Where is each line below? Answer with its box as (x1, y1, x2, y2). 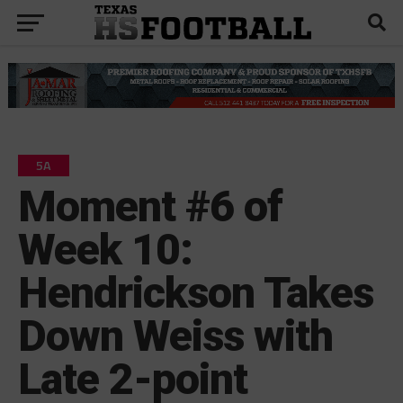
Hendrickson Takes (17, 266, 374, 318)
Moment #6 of (17, 180, 283, 232)
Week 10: (17, 223, 193, 275)
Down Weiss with (17, 309, 334, 362)
